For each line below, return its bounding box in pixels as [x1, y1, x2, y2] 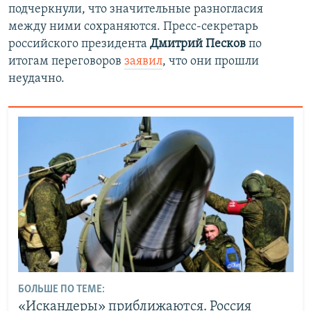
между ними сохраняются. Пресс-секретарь [8, 19, 258, 33]
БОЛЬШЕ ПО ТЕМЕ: [17, 283, 105, 295]
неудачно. [8, 72, 65, 85]
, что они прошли [162, 54, 259, 68]
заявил [124, 54, 162, 68]
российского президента [8, 37, 150, 51]
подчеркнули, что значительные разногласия [8, 2, 263, 16]
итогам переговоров [8, 54, 124, 68]
